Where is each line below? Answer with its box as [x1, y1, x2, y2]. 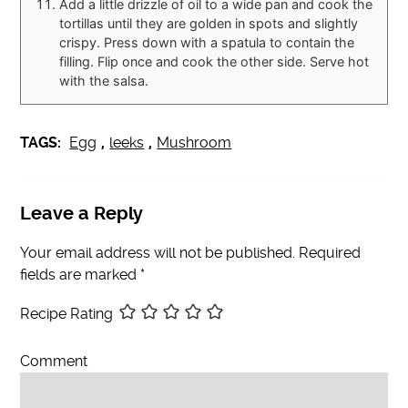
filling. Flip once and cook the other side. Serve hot [59, 53, 370, 69]
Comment [20, 352, 88, 370]
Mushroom [157, 133, 232, 151]
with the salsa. [59, 72, 149, 88]
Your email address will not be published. [20, 243, 296, 261]
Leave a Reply [20, 202, 144, 224]
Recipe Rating [20, 304, 114, 322]
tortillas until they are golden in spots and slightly [59, 15, 359, 31]
